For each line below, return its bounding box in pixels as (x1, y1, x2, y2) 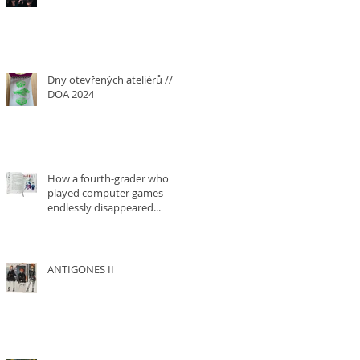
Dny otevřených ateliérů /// (47, 72, 177, 87)
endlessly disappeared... (47, 200, 161, 215)
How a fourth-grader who (47, 171, 169, 186)
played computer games (47, 186, 163, 200)
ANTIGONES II (47, 262, 114, 276)
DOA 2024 (47, 87, 94, 101)
